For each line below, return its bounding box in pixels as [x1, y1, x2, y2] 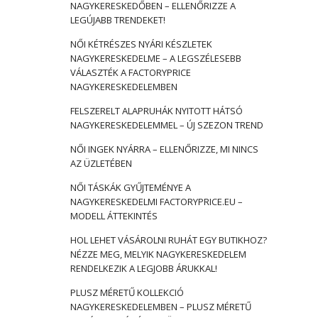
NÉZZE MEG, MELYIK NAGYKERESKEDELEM [70, 248, 246, 261]
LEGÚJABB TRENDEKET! [70, 13, 165, 26]
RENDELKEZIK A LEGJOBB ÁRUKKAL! [70, 262, 217, 275]
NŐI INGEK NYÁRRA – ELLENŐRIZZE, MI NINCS [70, 143, 258, 155]
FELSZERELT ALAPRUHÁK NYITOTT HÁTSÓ [70, 104, 243, 117]
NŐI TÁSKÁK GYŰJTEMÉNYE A [70, 181, 191, 194]
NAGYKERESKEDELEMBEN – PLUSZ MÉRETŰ [70, 300, 251, 313]
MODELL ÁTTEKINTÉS [70, 209, 158, 222]
